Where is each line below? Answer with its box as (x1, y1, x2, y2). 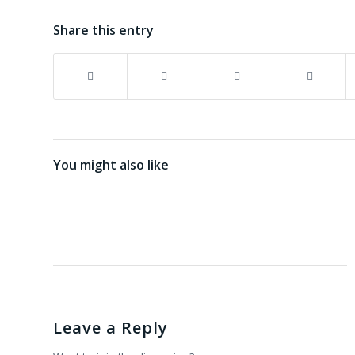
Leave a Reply (53, 317, 168, 339)
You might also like (53, 156, 169, 174)
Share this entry (53, 21, 154, 40)
